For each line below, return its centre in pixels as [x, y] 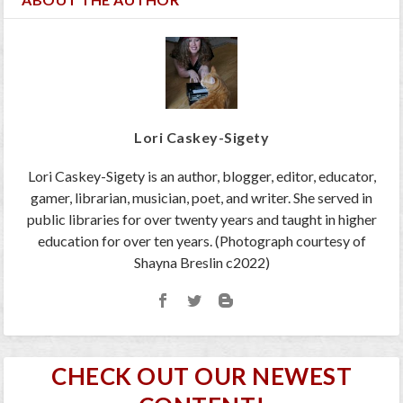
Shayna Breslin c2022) [201, 263]
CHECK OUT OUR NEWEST [201, 376]
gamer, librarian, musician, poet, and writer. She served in [201, 198]
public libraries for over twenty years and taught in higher [201, 219]
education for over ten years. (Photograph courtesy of [201, 241]
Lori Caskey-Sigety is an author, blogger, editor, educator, [201, 176]
